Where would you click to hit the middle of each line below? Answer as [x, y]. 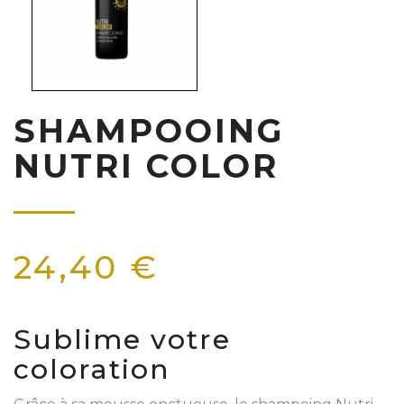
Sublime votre [122, 339]
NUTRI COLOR [146, 165]
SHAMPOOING [149, 130]
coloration [92, 369]
